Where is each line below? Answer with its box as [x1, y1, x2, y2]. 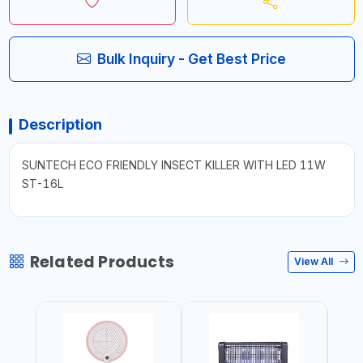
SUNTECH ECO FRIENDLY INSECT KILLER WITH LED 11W [21, 157, 326, 172]
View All [294, 255, 335, 267]
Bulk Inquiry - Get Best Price [97, 49, 286, 67]
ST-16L [21, 176, 63, 190]
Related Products [29, 250, 174, 273]
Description [18, 115, 102, 133]
